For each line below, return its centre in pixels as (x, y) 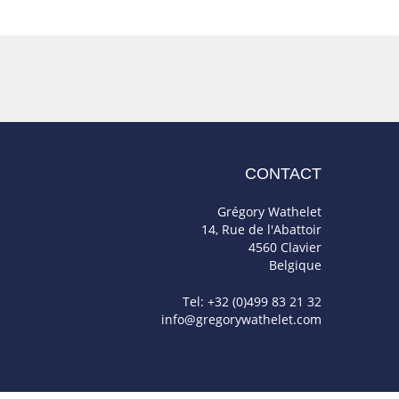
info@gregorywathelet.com (241, 319)
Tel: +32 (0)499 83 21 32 (252, 301)
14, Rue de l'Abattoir (261, 229)
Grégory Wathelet (269, 211)
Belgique (295, 265)
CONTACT (283, 174)
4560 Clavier (285, 247)
